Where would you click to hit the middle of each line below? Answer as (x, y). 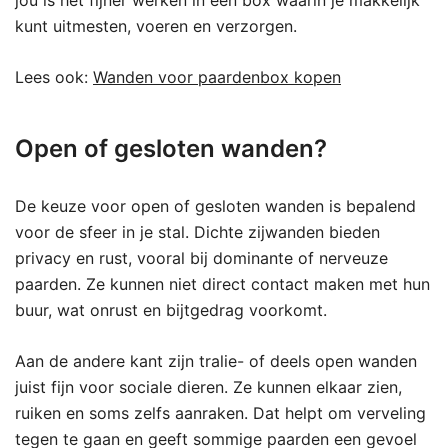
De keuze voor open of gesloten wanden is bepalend (215, 206)
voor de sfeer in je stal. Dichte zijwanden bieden (197, 232)
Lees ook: (54, 77)
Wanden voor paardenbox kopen (217, 77)
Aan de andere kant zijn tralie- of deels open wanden (216, 361)
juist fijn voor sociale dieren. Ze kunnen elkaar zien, (208, 387)
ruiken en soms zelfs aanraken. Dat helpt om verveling (220, 413)
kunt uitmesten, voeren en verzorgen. (156, 26)
